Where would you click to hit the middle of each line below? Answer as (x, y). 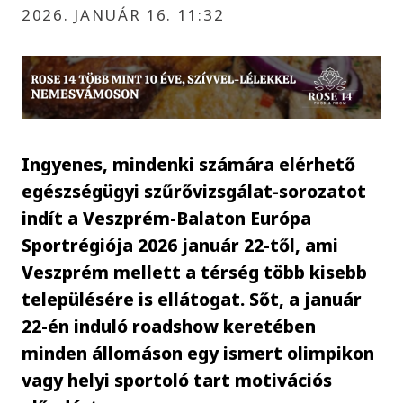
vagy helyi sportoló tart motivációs (177, 380)
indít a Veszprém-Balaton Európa (167, 218)
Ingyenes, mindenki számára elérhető (189, 164)
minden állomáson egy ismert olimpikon (198, 353)
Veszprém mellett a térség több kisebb (195, 272)
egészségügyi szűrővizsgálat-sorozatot (194, 191)
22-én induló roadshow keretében (169, 326)
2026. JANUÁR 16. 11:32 (123, 14)
